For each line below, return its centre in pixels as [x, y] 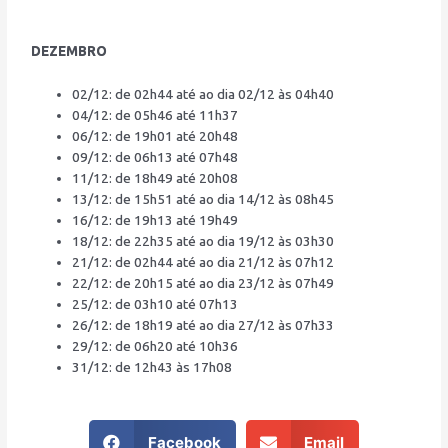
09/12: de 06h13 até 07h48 [155, 157]
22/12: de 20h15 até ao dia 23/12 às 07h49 [203, 283]
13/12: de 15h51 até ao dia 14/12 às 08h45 [203, 199]
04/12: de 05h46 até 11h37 [155, 115]
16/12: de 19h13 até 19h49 [155, 220]
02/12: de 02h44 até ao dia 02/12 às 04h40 [203, 94]
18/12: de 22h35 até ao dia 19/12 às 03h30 [203, 241]
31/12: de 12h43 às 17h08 [152, 367]
